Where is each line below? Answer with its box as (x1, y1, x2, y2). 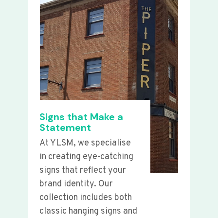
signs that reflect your (39, 164, 127, 176)
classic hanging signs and (39, 205, 138, 217)
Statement (39, 121, 91, 134)
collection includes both (39, 192, 132, 203)
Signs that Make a (39, 110, 124, 123)
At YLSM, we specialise (39, 137, 131, 149)
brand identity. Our (39, 178, 113, 190)
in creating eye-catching (39, 151, 134, 163)
